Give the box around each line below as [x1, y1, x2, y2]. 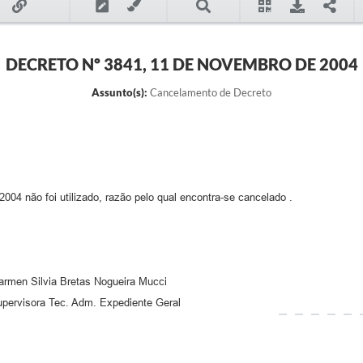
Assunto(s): [92, 86, 147, 99]
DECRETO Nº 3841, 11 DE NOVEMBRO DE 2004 [5, 54, 358, 74]
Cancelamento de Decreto [147, 86, 271, 99]
